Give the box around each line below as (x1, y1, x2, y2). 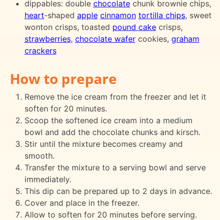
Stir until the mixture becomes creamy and (24, 138, 183, 149)
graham (171, 33, 199, 44)
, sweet (185, 10, 212, 20)
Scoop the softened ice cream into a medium (24, 115, 192, 125)
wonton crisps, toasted (24, 22, 112, 32)
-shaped (44, 10, 77, 20)
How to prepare (10, 69, 117, 88)
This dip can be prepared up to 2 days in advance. (24, 186, 212, 196)
